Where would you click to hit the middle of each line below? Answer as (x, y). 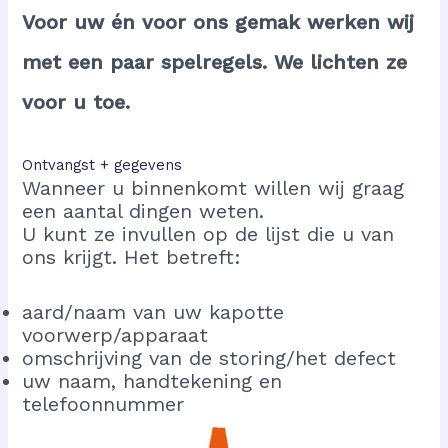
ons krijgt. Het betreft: (132, 256)
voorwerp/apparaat (115, 334)
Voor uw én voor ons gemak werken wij (218, 21)
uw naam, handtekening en (152, 380)
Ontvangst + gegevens (102, 164)
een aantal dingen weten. (143, 210)
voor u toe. (76, 101)
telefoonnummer (103, 403)
